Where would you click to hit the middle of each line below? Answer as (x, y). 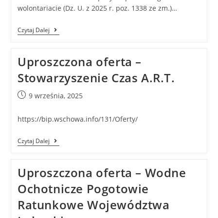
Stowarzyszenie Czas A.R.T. (96, 78)
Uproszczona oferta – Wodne (102, 173)
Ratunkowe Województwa (93, 205)
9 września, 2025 (55, 96)
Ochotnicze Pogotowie (83, 189)
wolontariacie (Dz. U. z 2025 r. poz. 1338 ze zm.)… (97, 8)
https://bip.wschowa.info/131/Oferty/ (77, 119)
